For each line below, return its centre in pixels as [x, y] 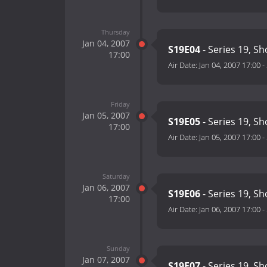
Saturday [116, 176]
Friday [120, 104]
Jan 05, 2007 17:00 [230, 137]
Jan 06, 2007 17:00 [230, 209]
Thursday [115, 32]
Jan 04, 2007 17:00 [230, 65]
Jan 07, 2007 [106, 259]
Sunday [118, 248]
